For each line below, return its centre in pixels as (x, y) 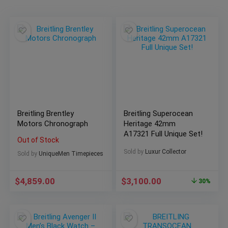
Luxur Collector (166, 152)
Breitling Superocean (159, 114)
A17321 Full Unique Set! (163, 134)
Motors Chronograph (53, 124)
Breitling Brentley (46, 114)
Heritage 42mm (150, 124)
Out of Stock (38, 140)
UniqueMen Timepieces (71, 154)
